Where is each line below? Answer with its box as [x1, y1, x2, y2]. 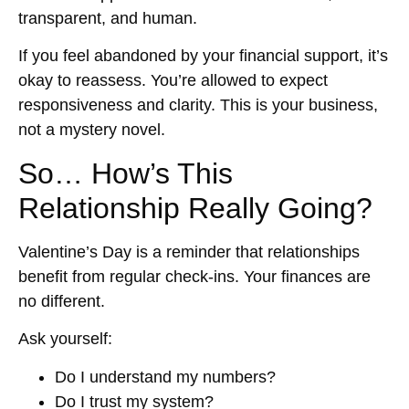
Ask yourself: [18, 330, 112, 349]
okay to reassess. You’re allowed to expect [18, 71, 328, 90]
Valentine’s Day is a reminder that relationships [18, 242, 360, 261]
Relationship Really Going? [18, 191, 372, 225]
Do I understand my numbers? [55, 367, 276, 386]
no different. [18, 291, 105, 310]
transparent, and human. [18, 9, 197, 28]
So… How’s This [18, 156, 233, 190]
